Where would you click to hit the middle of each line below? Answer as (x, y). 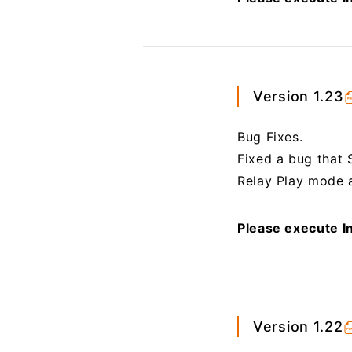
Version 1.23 (298, 96)
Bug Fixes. (270, 137)
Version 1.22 (298, 326)
